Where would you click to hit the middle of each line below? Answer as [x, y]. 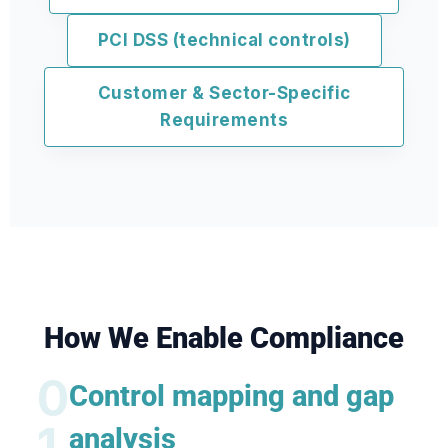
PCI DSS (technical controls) [224, 40]
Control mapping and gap [231, 396]
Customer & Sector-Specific [224, 93]
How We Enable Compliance [224, 338]
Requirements [224, 120]
